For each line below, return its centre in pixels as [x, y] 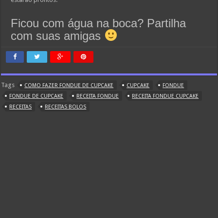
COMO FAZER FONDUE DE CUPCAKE [69, 85]
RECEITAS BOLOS [66, 107]
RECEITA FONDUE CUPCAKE [165, 96]
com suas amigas [58, 36]
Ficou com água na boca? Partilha [99, 23]
